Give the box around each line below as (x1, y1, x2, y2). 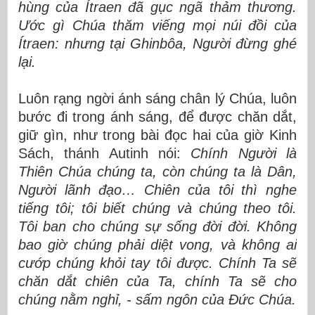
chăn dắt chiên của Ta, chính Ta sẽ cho (18, 274, 297, 289)
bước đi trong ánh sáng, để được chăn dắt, (18, 109, 297, 124)
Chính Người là (191, 146, 297, 161)
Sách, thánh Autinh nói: (18, 146, 191, 161)
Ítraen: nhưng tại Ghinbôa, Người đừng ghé (18, 36, 297, 51)
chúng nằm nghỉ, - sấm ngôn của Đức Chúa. (18, 292, 296, 307)
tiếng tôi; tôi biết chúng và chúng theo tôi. (18, 200, 297, 216)
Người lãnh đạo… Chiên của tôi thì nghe (18, 182, 297, 198)
